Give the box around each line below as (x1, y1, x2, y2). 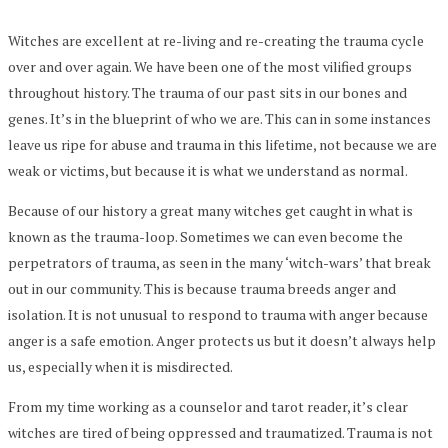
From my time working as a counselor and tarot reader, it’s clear (8, 396, 408, 416)
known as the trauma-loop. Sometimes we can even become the (8, 226, 403, 246)
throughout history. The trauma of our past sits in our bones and (8, 82, 407, 102)
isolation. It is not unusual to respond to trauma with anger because (8, 304, 428, 324)
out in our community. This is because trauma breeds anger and (8, 278, 396, 298)
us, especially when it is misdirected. (8, 356, 233, 376)
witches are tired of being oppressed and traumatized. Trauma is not (8, 422, 433, 442)
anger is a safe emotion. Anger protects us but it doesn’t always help (8, 330, 436, 350)
